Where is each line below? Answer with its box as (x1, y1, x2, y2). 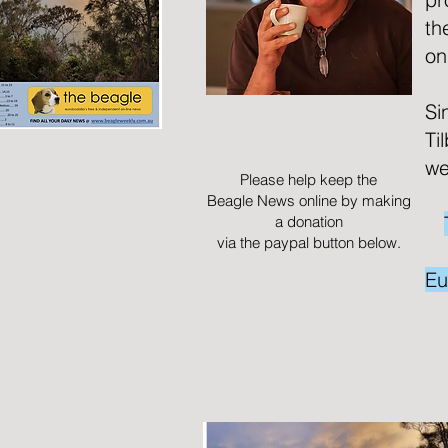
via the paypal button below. (216, 233, 401, 252)
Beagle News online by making (206, 191, 411, 210)
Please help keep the (240, 170, 377, 189)
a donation (274, 212, 343, 231)
